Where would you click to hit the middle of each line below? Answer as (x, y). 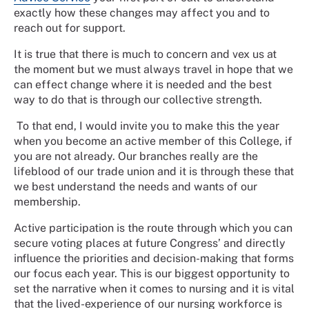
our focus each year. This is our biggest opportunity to (152, 273)
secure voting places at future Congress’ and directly (150, 243)
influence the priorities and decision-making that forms (154, 258)
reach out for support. (71, 28)
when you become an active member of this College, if (153, 141)
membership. (49, 201)
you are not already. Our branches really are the (136, 156)
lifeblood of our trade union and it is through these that (154, 171)
